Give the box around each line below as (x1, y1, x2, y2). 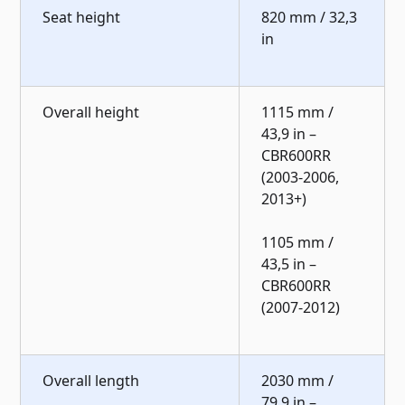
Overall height (42, 101, 140, 122)
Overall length (42, 370, 140, 391)
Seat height (42, 6, 121, 27)
